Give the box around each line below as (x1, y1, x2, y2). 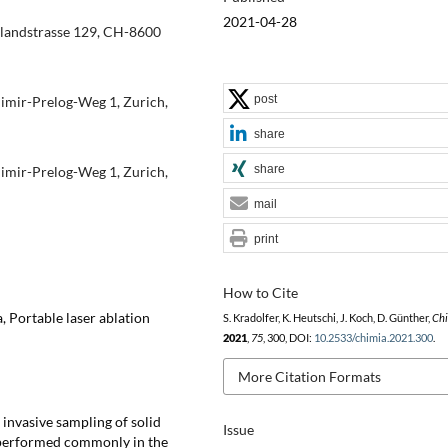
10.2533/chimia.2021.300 (313, 331, 433, 344)
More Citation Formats (237, 367, 381, 385)
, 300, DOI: (262, 331, 314, 344)
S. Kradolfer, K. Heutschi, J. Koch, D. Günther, (222, 311, 432, 324)
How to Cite (222, 283, 298, 301)
